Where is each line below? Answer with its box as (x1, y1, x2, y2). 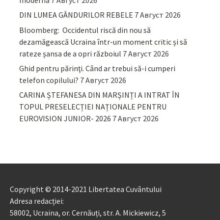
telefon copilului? (19, 75, 79, 85)
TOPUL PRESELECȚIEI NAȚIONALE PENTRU (19, 102, 167, 112)
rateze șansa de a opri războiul (19, 48, 122, 58)
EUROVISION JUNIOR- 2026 (19, 113, 111, 124)
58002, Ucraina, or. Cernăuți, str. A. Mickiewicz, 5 (10, 208, 166, 218)
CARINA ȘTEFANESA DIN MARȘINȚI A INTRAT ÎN (19, 90, 180, 100)
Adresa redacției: (10, 196, 64, 206)
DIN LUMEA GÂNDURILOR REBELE (19, 10, 134, 20)
